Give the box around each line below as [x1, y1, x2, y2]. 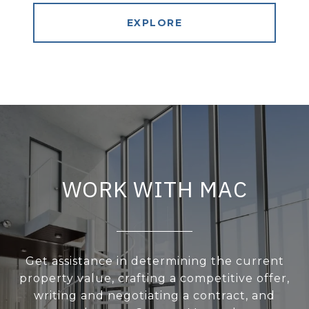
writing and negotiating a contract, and [34, 289, 275, 303]
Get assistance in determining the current [25, 255, 284, 268]
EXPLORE [126, 17, 183, 30]
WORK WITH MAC [61, 175, 248, 204]
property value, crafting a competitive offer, [19, 272, 290, 286]
